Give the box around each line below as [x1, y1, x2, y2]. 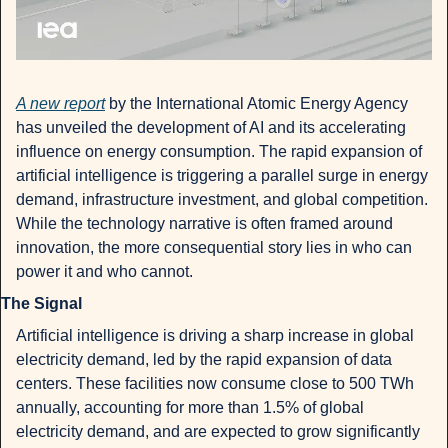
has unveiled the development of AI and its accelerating [16, 119, 406, 137]
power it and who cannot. [16, 263, 193, 281]
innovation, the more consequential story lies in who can [16, 239, 412, 257]
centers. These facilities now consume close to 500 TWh [16, 375, 414, 393]
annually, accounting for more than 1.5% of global [16, 399, 364, 417]
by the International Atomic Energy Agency [105, 95, 408, 113]
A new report [16, 95, 105, 113]
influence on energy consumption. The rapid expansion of [16, 143, 422, 161]
